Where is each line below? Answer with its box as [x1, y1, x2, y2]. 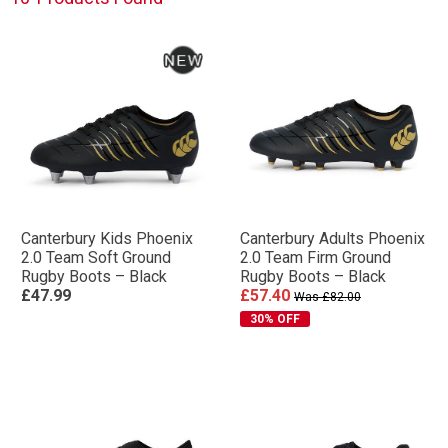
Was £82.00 [294, 290, 361, 304]
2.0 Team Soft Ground [21, 248, 171, 267]
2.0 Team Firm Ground [240, 248, 391, 267]
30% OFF [250, 312, 300, 326]
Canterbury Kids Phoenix [21, 229, 193, 248]
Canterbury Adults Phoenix [240, 229, 425, 248]
